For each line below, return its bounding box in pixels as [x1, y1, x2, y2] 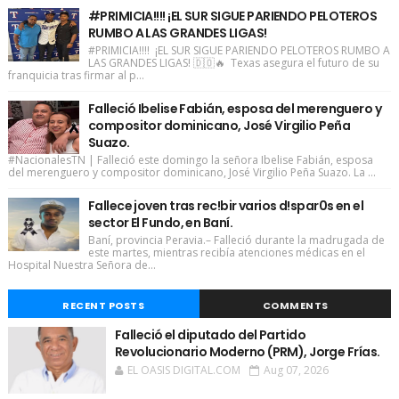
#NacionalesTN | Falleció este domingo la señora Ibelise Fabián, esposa [7, 152, 373, 168]
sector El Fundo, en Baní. [87, 214, 232, 232]
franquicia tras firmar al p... [7, 68, 144, 84]
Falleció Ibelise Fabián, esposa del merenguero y [87, 100, 382, 118]
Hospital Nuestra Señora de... [7, 257, 156, 273]
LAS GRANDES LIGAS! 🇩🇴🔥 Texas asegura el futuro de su [87, 55, 379, 71]
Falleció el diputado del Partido [114, 326, 306, 345]
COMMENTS [262, 298, 329, 313]
